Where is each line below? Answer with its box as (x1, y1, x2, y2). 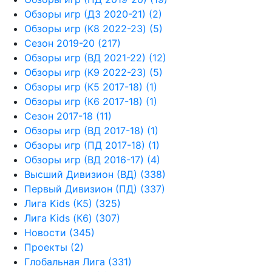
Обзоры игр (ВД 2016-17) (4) (24, 154, 160, 166)
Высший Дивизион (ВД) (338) (24, 168, 166, 181)
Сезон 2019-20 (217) (24, 37, 121, 50)
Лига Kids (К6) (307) (24, 212, 120, 225)
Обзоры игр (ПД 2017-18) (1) (24, 139, 160, 152)
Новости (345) (24, 226, 95, 239)
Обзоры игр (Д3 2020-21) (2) (24, 8, 162, 21)
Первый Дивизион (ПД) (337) (24, 183, 165, 195)
